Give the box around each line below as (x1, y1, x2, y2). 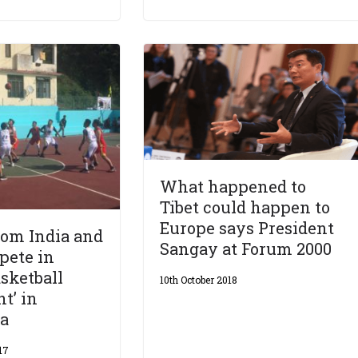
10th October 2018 (160, 272, 238, 286)
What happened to (160, 175, 307, 197)
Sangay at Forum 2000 (160, 237, 332, 259)
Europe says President (160, 217, 335, 238)
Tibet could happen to (160, 196, 331, 217)
